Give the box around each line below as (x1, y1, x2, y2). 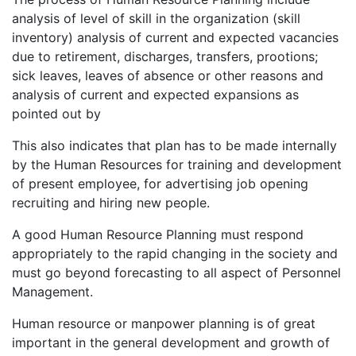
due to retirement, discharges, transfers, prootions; (12, 48, 318, 64)
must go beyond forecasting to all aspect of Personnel (12, 265, 341, 281)
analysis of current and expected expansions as (12, 87, 299, 103)
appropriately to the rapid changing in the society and (12, 246, 338, 261)
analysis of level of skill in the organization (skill (12, 10, 300, 26)
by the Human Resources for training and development (12, 157, 342, 172)
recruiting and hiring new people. (12, 195, 210, 211)
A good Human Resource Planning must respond (12, 226, 304, 242)
